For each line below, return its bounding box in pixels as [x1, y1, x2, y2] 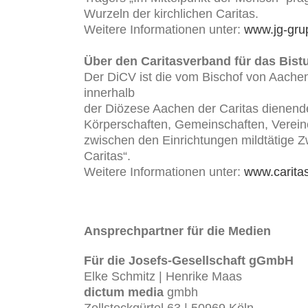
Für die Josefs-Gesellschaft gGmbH [84, 254, 294, 268]
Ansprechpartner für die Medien [84, 224, 271, 239]
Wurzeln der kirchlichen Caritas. [84, 7, 258, 21]
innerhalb [84, 86, 135, 100]
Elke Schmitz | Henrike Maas [84, 269, 242, 284]
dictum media [84, 285, 164, 300]
